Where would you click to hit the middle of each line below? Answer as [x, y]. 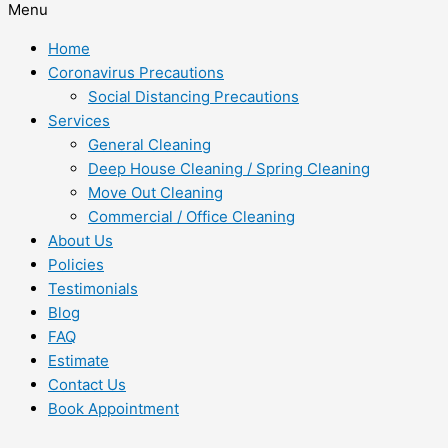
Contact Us [87, 384]
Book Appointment [113, 408]
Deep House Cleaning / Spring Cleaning [229, 168]
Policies [76, 264]
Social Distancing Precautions [193, 96]
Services [79, 120]
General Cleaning [149, 144]
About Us [80, 240]
